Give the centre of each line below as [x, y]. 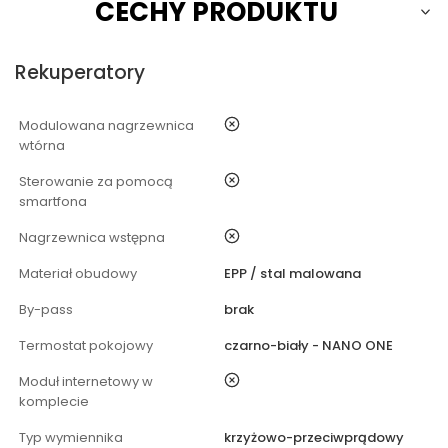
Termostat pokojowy [86, 346]
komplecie [54, 402]
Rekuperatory [80, 73]
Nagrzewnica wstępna [92, 238]
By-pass [46, 310]
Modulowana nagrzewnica [106, 126]
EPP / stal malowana [292, 274]
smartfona [53, 202]
